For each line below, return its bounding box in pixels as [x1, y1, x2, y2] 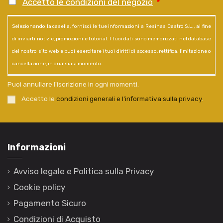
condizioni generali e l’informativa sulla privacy [56, 95, 202, 103]
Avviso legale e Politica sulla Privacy [13, 166, 154, 177]
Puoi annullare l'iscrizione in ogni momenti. [7, 80, 139, 88]
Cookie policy [13, 182, 65, 193]
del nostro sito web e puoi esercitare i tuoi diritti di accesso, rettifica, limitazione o [12, 48, 211, 55]
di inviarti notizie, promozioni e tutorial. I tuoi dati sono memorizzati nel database [12, 36, 211, 42]
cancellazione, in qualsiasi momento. [12, 61, 103, 67]
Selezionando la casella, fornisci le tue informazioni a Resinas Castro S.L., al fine [12, 23, 211, 30]
